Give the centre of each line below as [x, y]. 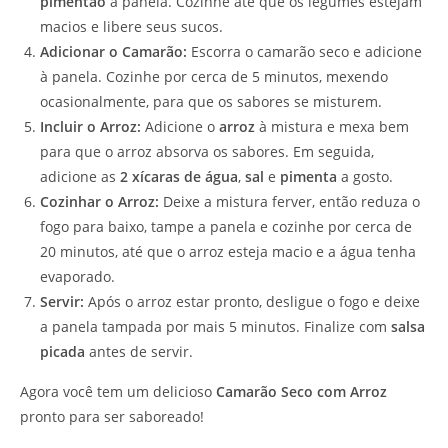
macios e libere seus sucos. [131, 26]
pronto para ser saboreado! [112, 416]
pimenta [308, 176]
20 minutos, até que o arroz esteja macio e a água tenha [228, 251]
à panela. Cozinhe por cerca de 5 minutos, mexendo [214, 76]
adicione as [80, 176]
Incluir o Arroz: [90, 126]
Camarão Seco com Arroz [301, 391]
